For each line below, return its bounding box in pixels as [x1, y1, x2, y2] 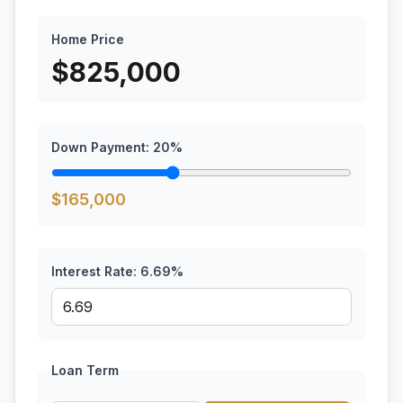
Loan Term [51, 363, 119, 378]
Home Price [51, 31, 124, 47]
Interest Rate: [51, 264, 140, 279]
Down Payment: [51, 139, 153, 155]
